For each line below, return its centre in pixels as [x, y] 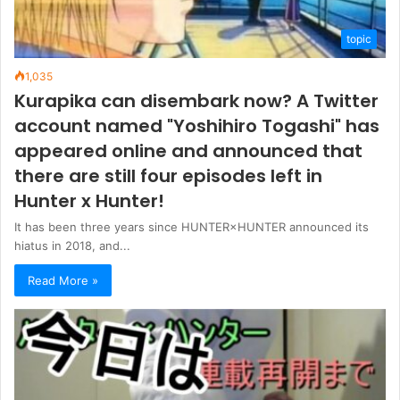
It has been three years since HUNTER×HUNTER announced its [192, 226]
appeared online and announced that [188, 150]
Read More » [63, 281]
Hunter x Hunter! [89, 200]
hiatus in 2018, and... [72, 245]
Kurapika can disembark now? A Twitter [196, 100]
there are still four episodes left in [168, 175]
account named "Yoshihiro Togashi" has [197, 125]
